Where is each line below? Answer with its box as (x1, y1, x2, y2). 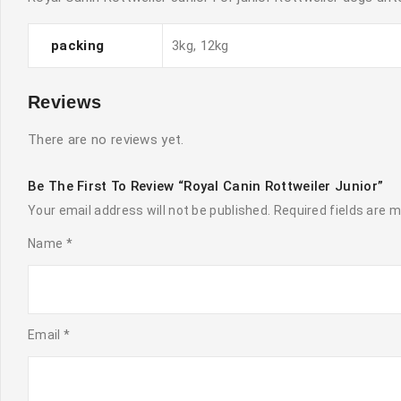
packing (51, 37, 105, 54)
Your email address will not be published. (28, 202, 271, 218)
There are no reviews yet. (28, 131, 184, 148)
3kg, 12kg (172, 37, 229, 54)
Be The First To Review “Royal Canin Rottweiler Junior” (28, 177, 384, 194)
